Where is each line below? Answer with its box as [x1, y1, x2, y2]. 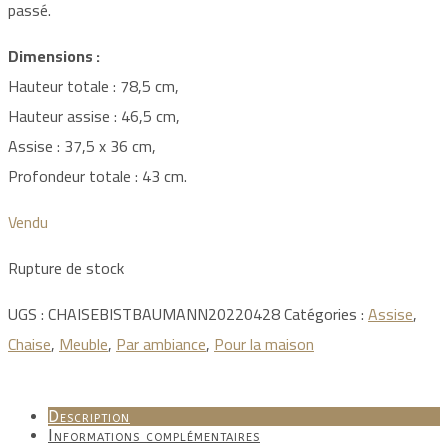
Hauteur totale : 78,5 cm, [8, 70, 179, 101]
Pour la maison [214, 328, 314, 359]
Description [48, 406, 130, 426]
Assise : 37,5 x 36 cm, [8, 130, 156, 161]
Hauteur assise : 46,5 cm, [8, 100, 180, 131]
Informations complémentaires [48, 425, 260, 445]
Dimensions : [8, 40, 100, 71]
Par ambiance [116, 328, 206, 359]
